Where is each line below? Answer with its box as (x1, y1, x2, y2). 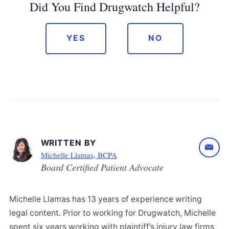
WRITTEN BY (40, 138, 96, 148)
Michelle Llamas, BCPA (40, 149, 117, 160)
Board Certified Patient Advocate (40, 161, 164, 173)
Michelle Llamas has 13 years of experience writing (9, 194, 202, 204)
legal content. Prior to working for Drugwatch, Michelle (9, 208, 216, 218)
